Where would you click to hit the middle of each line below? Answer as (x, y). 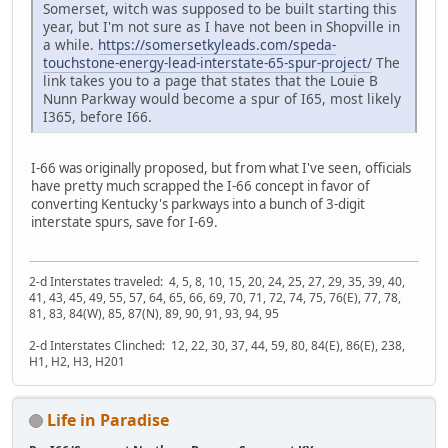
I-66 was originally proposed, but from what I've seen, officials (221, 168)
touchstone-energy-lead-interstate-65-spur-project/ (207, 63)
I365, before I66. (97, 117)
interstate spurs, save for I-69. (124, 222)
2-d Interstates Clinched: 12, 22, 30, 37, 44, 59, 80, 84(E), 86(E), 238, (217, 345)
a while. (70, 45)
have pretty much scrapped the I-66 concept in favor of (200, 186)
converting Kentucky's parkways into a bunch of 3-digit (198, 204)
